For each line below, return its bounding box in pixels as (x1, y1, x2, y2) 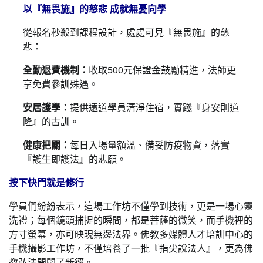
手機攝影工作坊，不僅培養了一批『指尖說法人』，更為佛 (9, 241, 253, 255)
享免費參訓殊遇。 (23, 77, 98, 90)
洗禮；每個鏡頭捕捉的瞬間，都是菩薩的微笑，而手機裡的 (9, 213, 253, 227)
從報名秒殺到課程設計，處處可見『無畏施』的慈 (23, 25, 230, 39)
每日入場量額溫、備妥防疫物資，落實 (70, 138, 230, 151)
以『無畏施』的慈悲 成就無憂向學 (23, 2, 166, 15)
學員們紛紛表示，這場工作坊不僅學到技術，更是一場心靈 (9, 199, 253, 213)
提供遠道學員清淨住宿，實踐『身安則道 (70, 100, 239, 114)
